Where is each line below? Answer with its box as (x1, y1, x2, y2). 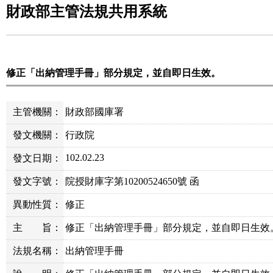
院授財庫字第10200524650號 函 (65, 176, 200, 186)
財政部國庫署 (65, 107, 124, 117)
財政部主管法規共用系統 (6, 4, 167, 19)
